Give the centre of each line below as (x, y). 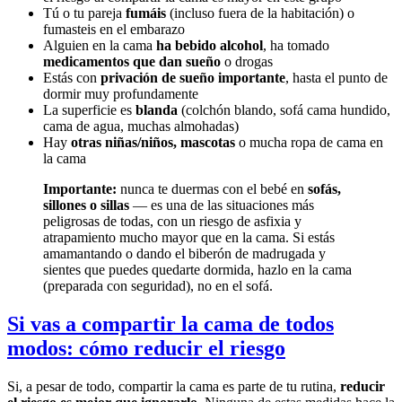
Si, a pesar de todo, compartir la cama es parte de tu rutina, (174, 386)
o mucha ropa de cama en (309, 143)
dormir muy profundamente (121, 94)
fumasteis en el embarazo (114, 30)
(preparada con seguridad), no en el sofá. (158, 286)
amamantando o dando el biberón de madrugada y (184, 254)
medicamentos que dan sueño (132, 62)
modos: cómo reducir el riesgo (146, 348)
